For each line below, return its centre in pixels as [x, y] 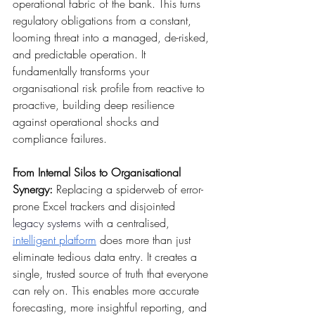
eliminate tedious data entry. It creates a [107, 257]
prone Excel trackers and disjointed [96, 206]
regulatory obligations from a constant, [104, 21]
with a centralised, [127, 223]
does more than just [145, 240]
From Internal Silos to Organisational [98, 173]
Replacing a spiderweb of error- [128, 189]
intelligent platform [54, 240]
